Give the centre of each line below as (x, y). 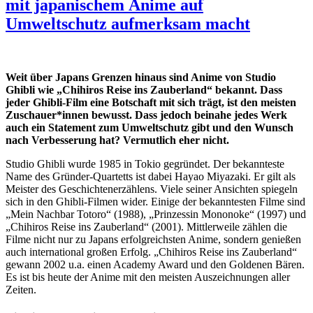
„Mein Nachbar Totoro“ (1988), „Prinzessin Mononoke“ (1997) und (156, 214)
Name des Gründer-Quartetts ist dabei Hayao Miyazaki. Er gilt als (151, 176)
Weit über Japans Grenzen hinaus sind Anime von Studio (141, 77)
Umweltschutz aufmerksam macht (128, 23)
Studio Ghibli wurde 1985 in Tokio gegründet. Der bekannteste (145, 163)
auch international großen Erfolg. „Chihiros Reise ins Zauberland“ (151, 252)
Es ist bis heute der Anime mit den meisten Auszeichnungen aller (148, 277)
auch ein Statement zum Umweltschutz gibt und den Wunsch (150, 127)
